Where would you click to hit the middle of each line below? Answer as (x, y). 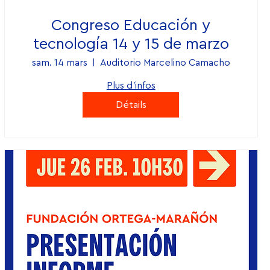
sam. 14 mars (59, 62)
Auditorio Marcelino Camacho (165, 62)
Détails (131, 105)
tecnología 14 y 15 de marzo (131, 44)
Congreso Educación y (131, 25)
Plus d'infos (131, 85)
